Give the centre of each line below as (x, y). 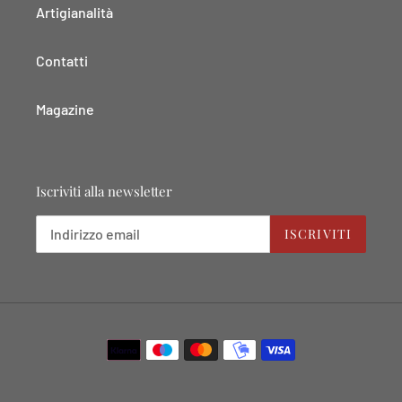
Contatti (62, 61)
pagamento (236, 382)
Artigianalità (74, 13)
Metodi (222, 339)
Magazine (65, 109)
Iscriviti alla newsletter (104, 192)
